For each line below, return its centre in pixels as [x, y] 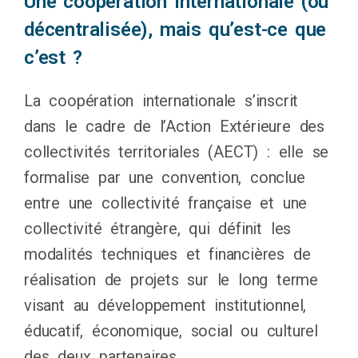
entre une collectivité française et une [166, 203]
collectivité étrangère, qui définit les [158, 229]
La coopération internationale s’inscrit [161, 101]
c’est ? [53, 58]
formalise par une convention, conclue [165, 178]
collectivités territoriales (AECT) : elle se [177, 152]
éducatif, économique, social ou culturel [171, 331]
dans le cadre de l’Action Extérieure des [174, 127]
